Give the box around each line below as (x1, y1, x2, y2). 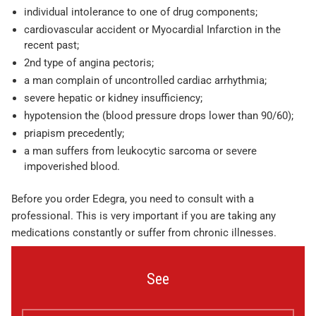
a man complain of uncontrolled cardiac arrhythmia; (24, 74, 267, 87)
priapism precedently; (24, 127, 124, 140)
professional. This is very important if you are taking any (11, 209, 276, 223)
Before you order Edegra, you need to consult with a (11, 193, 254, 206)
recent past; (24, 39, 79, 52)
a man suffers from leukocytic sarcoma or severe (24, 145, 257, 158)
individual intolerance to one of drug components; (24, 6, 257, 19)
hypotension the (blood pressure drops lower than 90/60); (24, 109, 293, 123)
